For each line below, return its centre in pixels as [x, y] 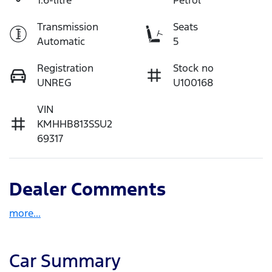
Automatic [61, 41]
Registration [65, 68]
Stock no [193, 68]
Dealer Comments [87, 189]
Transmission [68, 26]
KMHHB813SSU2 [75, 124]
